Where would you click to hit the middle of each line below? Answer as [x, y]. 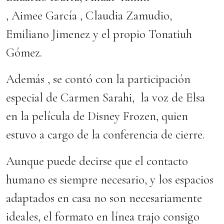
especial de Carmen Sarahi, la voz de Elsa [105, 98]
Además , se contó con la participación [98, 79]
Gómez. [27, 53]
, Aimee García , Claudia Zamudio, [89, 16]
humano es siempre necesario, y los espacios [110, 180]
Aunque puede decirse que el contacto [97, 161]
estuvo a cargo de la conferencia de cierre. [108, 135]
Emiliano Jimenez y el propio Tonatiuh [99, 34]
